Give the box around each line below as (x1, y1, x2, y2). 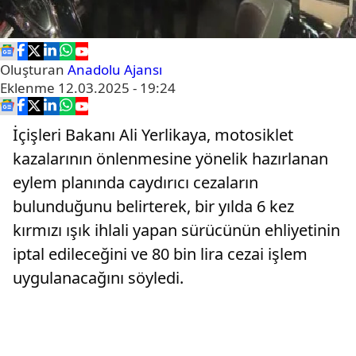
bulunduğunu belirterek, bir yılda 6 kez (13, 195, 294, 217)
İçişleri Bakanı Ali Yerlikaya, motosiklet (13, 124, 293, 145)
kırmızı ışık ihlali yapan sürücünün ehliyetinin (13, 219, 340, 241)
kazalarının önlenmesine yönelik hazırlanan (13, 148, 328, 169)
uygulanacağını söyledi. (13, 267, 184, 288)
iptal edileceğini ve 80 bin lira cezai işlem (13, 243, 308, 265)
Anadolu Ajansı (68, 60, 162, 79)
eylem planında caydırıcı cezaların (13, 172, 258, 193)
